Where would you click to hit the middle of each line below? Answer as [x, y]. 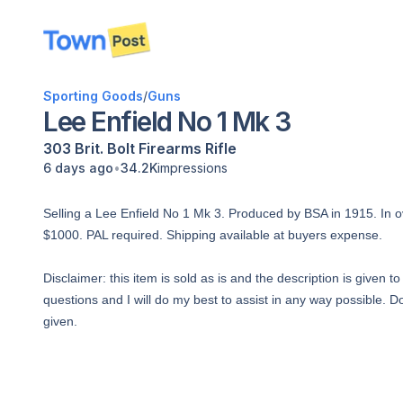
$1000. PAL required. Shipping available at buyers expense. [213, 235]
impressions [193, 168]
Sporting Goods [93, 96]
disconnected [99, 49]
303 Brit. [73, 148]
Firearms [170, 148]
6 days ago [78, 168]
